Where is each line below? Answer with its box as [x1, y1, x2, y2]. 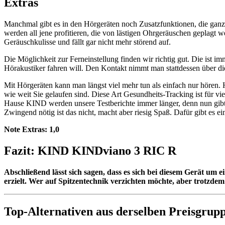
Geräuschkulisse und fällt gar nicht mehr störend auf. [4, 37, 171, 46]
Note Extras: [4, 125, 49, 134]
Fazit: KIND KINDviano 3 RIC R [4, 144, 176, 157]
